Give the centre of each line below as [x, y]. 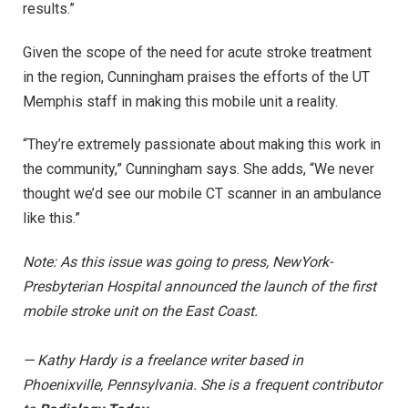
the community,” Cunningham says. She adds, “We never [199, 169]
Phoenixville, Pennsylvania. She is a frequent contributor [202, 385]
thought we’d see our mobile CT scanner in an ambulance [202, 194]
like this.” [51, 219]
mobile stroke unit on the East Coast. [140, 311]
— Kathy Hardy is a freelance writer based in [163, 360]
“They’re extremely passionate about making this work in [202, 145]
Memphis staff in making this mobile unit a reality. [180, 101]
